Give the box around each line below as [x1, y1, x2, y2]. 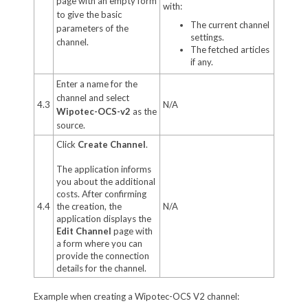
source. [56, 119, 85, 131]
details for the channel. [56, 262, 146, 274]
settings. [190, 31, 224, 43]
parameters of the [56, 22, 129, 34]
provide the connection [56, 250, 149, 261]
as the [130, 105, 157, 117]
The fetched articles [190, 43, 269, 55]
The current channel [190, 19, 269, 30]
